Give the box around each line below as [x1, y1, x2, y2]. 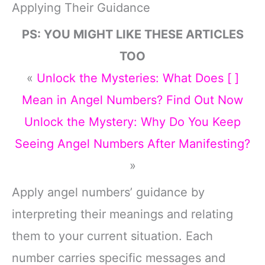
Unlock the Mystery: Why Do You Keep [24, 114, 241, 129]
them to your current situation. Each [12, 228, 213, 243]
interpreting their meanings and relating [12, 206, 233, 221]
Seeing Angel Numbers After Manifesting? [15, 136, 250, 151]
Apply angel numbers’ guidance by [12, 185, 205, 199]
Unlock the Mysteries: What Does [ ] [36, 70, 239, 85]
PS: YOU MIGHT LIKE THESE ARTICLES [21, 27, 244, 41]
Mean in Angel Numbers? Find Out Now [22, 92, 243, 107]
